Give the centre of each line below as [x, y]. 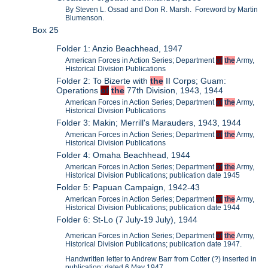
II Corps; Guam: [195, 80]
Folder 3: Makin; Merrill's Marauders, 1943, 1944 [149, 122]
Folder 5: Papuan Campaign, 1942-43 [128, 187]
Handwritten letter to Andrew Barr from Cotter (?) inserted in [161, 259]
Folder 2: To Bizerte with [103, 80]
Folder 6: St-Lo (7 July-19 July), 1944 [127, 219]
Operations [79, 90]
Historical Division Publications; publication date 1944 [153, 207]
